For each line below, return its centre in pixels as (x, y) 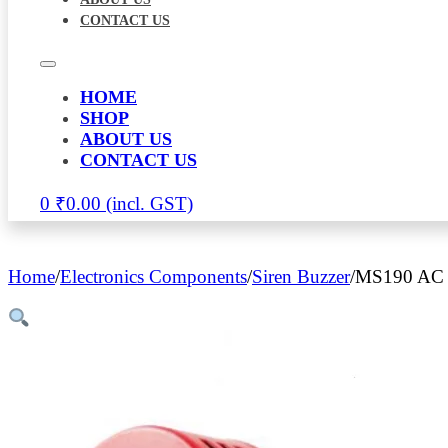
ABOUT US (126, 138)
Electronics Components (153, 276)
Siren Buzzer (301, 276)
